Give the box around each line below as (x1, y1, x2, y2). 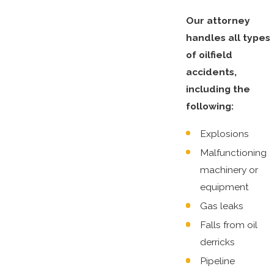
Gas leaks (200, 200, 243, 212)
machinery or (200, 164, 258, 176)
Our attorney (185, 14, 250, 26)
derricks (200, 236, 235, 248)
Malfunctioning (200, 147, 267, 159)
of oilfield (185, 48, 232, 61)
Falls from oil (200, 219, 257, 231)
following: (185, 100, 234, 112)
